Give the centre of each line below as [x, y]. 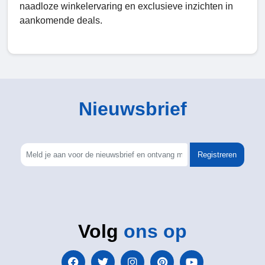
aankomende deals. [61, 20]
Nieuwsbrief [132, 109]
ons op [155, 231]
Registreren [217, 154]
